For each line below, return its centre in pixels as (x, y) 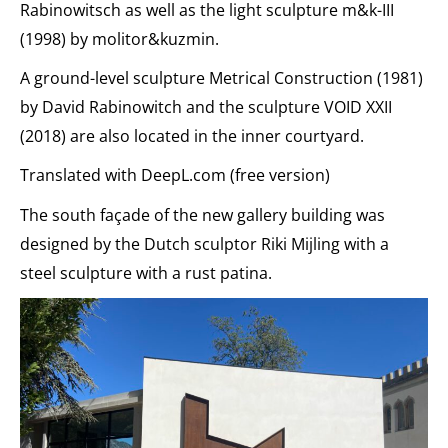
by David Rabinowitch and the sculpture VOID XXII (206, 106)
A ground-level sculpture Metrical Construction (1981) (221, 77)
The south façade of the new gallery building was (202, 214)
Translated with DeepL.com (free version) (175, 174)
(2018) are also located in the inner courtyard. (192, 135)
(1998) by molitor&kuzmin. (119, 38)
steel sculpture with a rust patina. (146, 272)
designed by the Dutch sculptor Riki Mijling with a (204, 243)
